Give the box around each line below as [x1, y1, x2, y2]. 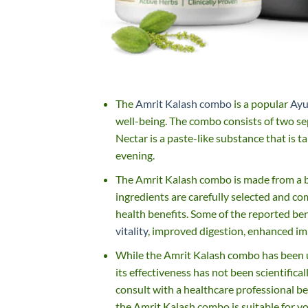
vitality [115, 223, 148, 237]
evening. [115, 148, 155, 162]
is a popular [231, 97, 290, 111]
